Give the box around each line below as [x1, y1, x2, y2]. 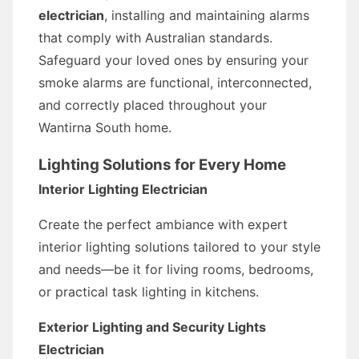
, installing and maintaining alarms [104, 7, 309, 23]
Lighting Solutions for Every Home [38, 155, 286, 174]
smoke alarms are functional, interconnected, [38, 75, 312, 91]
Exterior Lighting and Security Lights [38, 319, 266, 335]
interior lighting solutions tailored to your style [38, 239, 321, 255]
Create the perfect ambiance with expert [38, 216, 288, 232]
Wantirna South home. [38, 119, 171, 135]
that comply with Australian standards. [38, 30, 272, 46]
